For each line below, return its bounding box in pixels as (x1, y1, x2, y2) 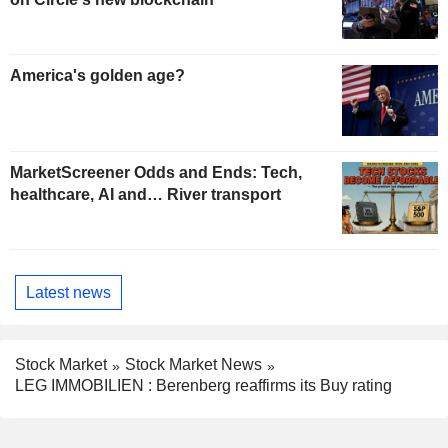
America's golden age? (10, 66, 185, 84)
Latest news (26, 283, 111, 301)
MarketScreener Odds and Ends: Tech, (10, 164, 302, 182)
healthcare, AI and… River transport (10, 186, 281, 204)
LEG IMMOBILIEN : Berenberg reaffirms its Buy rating (15, 377, 392, 395)
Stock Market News (125, 356, 262, 374)
